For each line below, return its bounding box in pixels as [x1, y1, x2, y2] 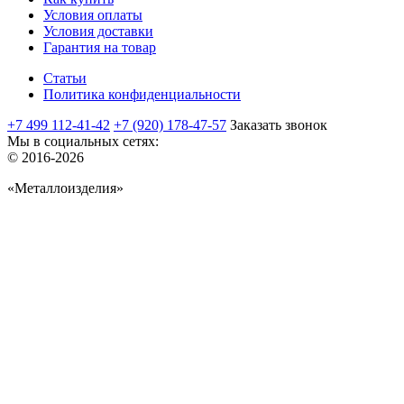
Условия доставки [43, 23, 153, 39]
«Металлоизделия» [7, 179, 124, 196]
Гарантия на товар [43, 39, 156, 55]
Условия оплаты [43, 6, 142, 23]
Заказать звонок [230, 116, 327, 133]
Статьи [43, 69, 87, 86]
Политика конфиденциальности [43, 86, 241, 102]
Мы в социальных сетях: [7, 133, 159, 149]
